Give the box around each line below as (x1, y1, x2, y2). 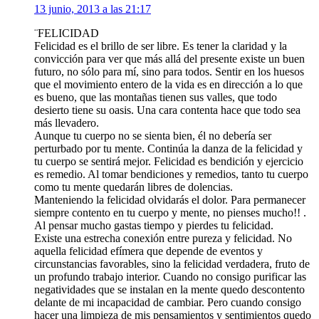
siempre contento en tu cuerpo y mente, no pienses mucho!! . (34, 206, 306, 219)
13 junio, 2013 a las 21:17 (34, 3, 151, 16)
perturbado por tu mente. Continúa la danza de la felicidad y (34, 142, 303, 155)
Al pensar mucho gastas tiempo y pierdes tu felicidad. (34, 219, 273, 232)
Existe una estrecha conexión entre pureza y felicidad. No (34, 232, 292, 245)
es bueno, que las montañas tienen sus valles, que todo (34, 91, 277, 104)
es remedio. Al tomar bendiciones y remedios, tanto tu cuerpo (34, 168, 308, 181)
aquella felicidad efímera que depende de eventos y (34, 245, 263, 258)
